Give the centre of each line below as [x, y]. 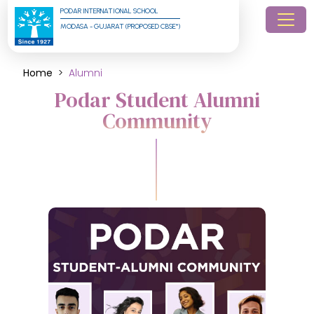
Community [157, 121]
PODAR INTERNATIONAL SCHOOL [110, 11]
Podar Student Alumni [157, 100]
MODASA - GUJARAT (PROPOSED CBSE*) [121, 26]
